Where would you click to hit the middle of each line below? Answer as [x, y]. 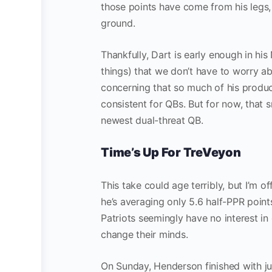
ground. [120, 23]
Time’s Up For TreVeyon [171, 152]
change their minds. [147, 234]
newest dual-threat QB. [152, 120]
